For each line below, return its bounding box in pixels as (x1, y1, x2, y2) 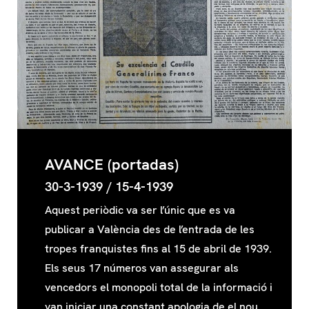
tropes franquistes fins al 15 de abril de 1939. (45, 276, 272, 291)
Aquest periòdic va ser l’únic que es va (45, 237, 235, 252)
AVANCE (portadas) (45, 189, 179, 210)
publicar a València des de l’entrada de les (45, 257, 255, 272)
